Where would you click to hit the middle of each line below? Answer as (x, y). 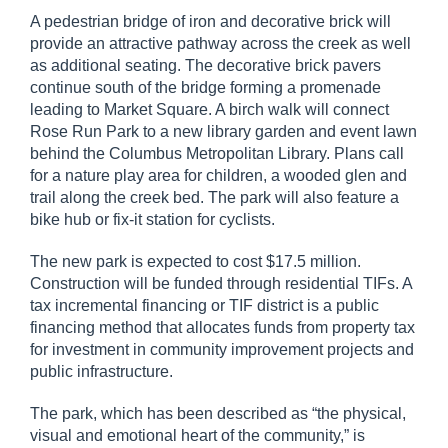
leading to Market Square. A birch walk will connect (209, 109)
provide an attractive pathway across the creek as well (220, 43)
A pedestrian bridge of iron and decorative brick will (210, 21)
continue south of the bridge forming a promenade (205, 87)
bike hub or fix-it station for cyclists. (152, 219)
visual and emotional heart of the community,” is (197, 435)
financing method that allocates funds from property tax (222, 327)
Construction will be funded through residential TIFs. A (221, 283)
